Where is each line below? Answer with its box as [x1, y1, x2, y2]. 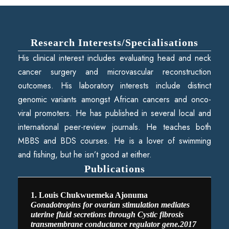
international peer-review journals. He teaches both [18, 121, 211, 133]
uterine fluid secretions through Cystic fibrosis [31, 210, 184, 219]
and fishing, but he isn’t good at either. [18, 148, 152, 161]
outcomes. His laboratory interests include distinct [18, 79, 211, 91]
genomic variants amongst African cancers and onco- [18, 93, 211, 105]
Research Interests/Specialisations [31, 36, 198, 48]
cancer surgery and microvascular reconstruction [18, 65, 211, 78]
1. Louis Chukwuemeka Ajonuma [31, 190, 148, 199]
